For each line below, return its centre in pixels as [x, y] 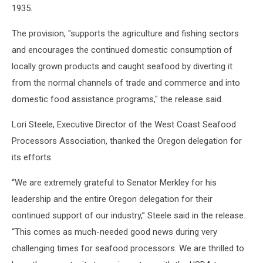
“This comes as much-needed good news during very [114, 232]
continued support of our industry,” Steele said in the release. [129, 215]
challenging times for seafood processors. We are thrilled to [128, 248]
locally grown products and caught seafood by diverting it [122, 66]
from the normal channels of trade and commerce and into [126, 83]
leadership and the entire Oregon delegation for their [112, 199]
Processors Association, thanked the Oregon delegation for [127, 141]
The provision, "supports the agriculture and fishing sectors [125, 33]
